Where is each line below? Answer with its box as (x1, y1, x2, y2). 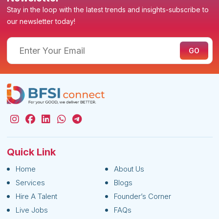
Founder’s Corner (114, 192, 171, 201)
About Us (114, 164, 144, 174)
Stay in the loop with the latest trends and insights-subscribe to (6, 5, 209, 14)
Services (15, 178, 45, 188)
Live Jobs (15, 205, 48, 215)
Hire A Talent (15, 192, 57, 201)
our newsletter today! (6, 17, 75, 25)
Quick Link (6, 146, 56, 158)
